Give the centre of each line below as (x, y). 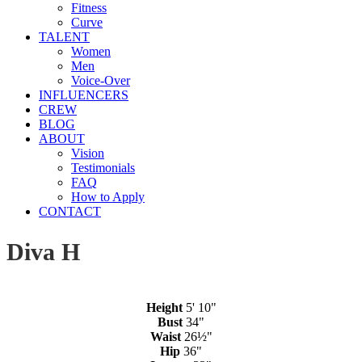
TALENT (64, 36)
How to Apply (108, 196)
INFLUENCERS (84, 95)
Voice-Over (101, 80)
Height (164, 308)
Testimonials (103, 167)
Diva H (43, 252)
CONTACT (70, 211)
